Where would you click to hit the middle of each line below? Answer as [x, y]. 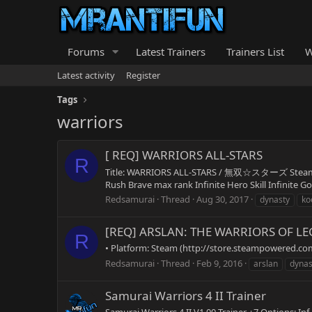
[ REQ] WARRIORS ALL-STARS [184, 155]
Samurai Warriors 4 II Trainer [186, 295]
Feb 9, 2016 [219, 263]
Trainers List [255, 52]
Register [143, 75]
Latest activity [86, 75]
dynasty [275, 199]
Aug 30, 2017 [223, 199]
